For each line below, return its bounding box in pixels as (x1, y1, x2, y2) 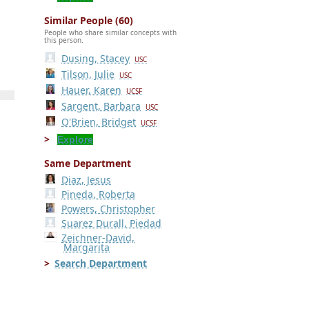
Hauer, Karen (61, 83, 122, 97)
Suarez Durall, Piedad (61, 216, 162, 230)
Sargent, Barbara (61, 99, 141, 112)
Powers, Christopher (61, 201, 156, 215)
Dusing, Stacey (61, 51, 130, 65)
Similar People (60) (44, 14, 133, 28)
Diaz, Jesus (61, 172, 112, 186)
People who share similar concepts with (44, 27, 177, 37)
